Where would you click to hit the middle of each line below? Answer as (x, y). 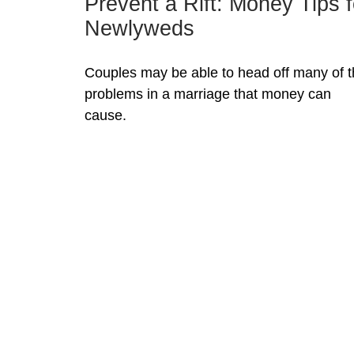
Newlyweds (139, 29)
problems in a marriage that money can (208, 94)
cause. (105, 116)
